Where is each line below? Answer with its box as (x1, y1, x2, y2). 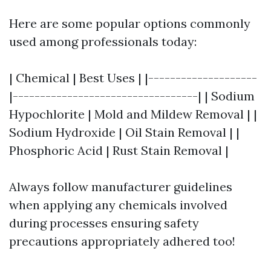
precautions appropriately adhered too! (9, 233, 235, 249)
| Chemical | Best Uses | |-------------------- (9, 70, 257, 85)
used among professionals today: (9, 33, 197, 49)
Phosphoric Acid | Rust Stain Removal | (9, 142, 229, 158)
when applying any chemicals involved (9, 197, 227, 212)
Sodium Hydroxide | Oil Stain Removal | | (9, 124, 240, 140)
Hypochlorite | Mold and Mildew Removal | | (9, 106, 257, 122)
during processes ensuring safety (9, 215, 199, 230)
